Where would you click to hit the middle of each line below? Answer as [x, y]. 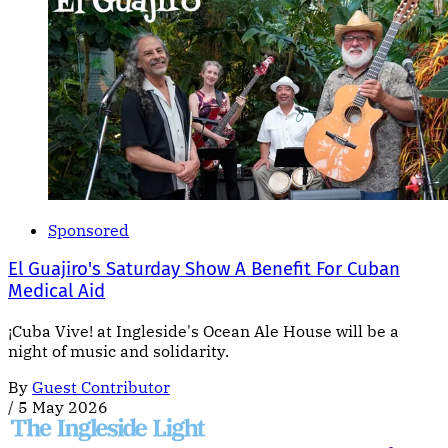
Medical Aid [56, 291]
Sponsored [88, 229]
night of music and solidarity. [118, 351]
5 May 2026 [63, 407]
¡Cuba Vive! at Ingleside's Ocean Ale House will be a [203, 331]
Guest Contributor [101, 387]
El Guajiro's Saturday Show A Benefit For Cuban [204, 269]
